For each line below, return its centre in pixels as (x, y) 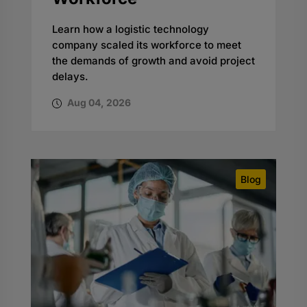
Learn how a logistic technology (130, 29)
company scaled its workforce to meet (146, 45)
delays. (70, 76)
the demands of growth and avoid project (153, 60)
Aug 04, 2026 (98, 102)
